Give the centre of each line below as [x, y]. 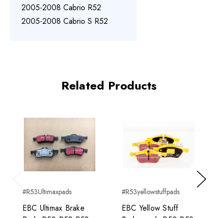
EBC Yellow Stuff [150, 208]
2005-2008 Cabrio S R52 [65, 21]
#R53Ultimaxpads [47, 192]
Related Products [109, 86]
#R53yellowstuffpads [150, 192]
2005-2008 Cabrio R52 [61, 8]
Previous [25, 189]
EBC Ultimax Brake [53, 208]
